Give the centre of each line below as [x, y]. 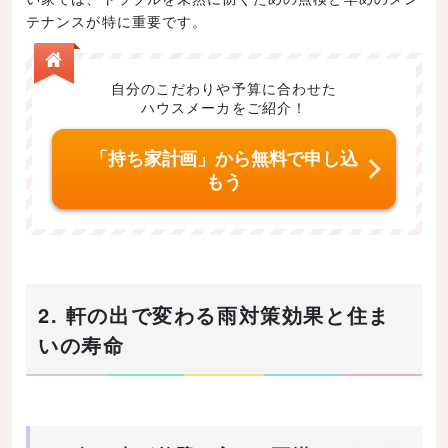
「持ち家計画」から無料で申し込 [224, 158]
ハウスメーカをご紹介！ [224, 106]
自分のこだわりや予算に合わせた [224, 87]
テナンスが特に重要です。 [117, 20]
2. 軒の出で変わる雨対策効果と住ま [214, 315]
